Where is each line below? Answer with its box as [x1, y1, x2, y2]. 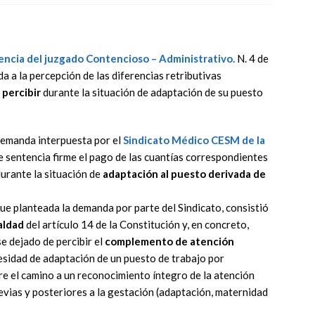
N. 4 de [235, 52, 269, 65]
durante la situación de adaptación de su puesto [41, 86, 263, 98]
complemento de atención [103, 235, 234, 247]
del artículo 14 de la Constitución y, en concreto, [24, 218, 249, 231]
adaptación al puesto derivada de [103, 167, 266, 180]
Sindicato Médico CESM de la [121, 134, 265, 146]
